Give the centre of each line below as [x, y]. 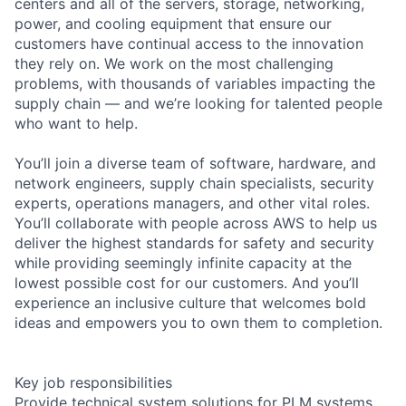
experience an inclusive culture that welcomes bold [190, 302]
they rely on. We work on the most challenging [174, 63]
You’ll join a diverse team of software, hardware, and [195, 163]
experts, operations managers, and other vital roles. [192, 203]
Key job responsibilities [93, 382]
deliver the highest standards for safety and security [194, 242]
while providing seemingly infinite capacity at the [183, 262]
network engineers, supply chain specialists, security [194, 183]
